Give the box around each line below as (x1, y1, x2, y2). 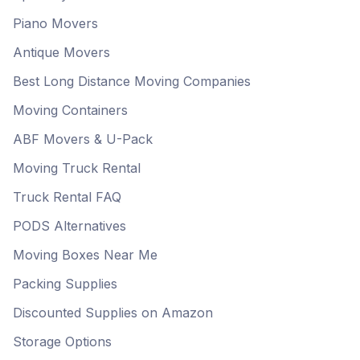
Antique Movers (13, 44, 110, 60)
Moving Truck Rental (13, 160, 141, 176)
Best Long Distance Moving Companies (13, 73, 251, 89)
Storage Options (13, 333, 112, 350)
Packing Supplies (13, 276, 117, 292)
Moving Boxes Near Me (13, 247, 157, 263)
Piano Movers (13, 15, 98, 31)
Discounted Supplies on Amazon (13, 305, 213, 321)
